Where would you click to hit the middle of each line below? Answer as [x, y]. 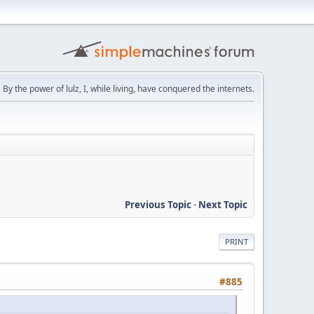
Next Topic [223, 204]
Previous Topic [158, 204]
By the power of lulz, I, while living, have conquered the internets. [129, 89]
